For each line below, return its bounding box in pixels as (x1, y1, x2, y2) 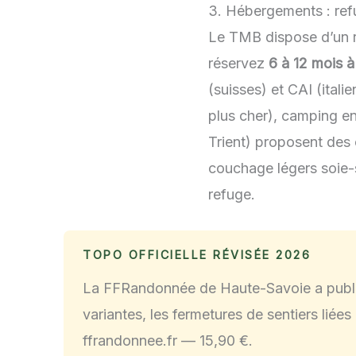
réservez (208, 54, 269, 72)
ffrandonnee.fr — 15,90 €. (83, 331, 253, 349)
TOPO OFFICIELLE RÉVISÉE (83, 247, 276, 261)
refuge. (208, 185, 255, 203)
